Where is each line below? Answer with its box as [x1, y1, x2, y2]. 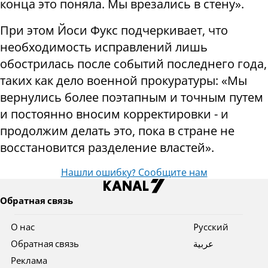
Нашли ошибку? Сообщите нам [60, 168, 208, 178]
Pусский [193, 223, 229, 232]
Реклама [11, 257, 48, 266]
